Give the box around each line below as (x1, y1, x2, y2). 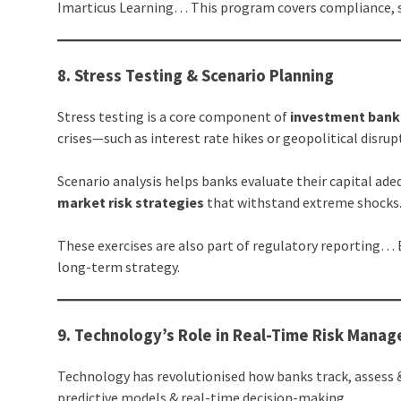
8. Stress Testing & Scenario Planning (57, 65, 335, 87)
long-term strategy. (57, 258, 181, 277)
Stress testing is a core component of (57, 107, 291, 126)
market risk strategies (57, 193, 205, 212)
